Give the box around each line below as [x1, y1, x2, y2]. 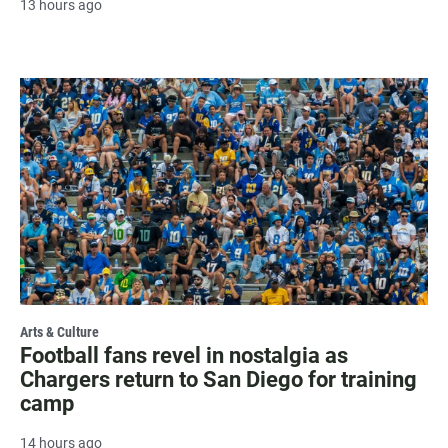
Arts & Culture [20, 324, 99, 341]
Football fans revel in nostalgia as [20, 343, 348, 369]
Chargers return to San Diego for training [20, 367, 417, 393]
